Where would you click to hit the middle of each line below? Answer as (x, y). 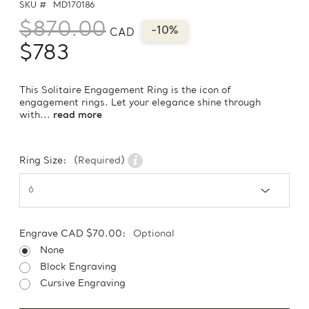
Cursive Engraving (83, 284)
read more (78, 116)
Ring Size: (44, 161)
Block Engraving (78, 268)
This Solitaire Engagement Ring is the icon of (125, 91)
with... (36, 116)
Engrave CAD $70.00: (74, 235)
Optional (154, 235)
